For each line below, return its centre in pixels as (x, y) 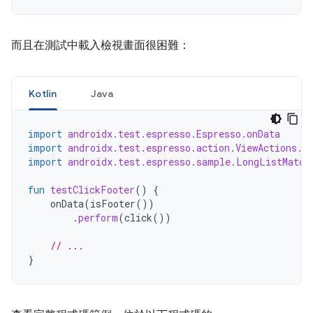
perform (98, 218)
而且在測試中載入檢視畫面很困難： (101, 45)
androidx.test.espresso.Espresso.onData (174, 134)
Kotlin (43, 94)
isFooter (113, 204)
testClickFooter (93, 190)
